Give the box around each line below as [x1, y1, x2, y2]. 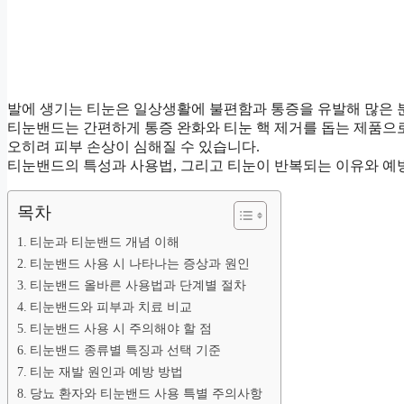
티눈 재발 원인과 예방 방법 [29, 364, 183, 380]
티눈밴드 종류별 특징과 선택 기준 [29, 343, 221, 358]
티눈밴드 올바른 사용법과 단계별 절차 [29, 278, 246, 293]
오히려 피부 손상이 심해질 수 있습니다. [7, 139, 260, 155]
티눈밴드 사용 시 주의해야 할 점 [29, 321, 212, 336]
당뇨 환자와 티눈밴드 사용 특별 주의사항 [29, 386, 262, 401]
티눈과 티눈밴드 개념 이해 [29, 234, 179, 250]
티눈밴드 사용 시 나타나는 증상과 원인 [29, 256, 250, 271]
